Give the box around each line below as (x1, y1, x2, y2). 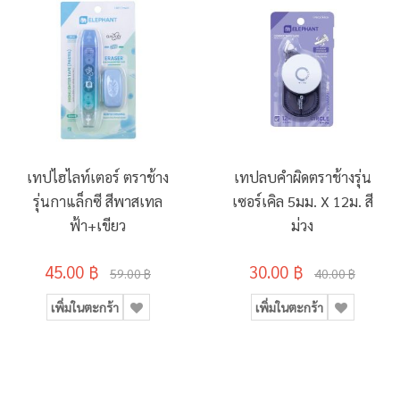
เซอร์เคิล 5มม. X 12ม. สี (231, 191, 373, 211)
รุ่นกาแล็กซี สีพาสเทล (33, 191, 162, 211)
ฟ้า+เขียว (70, 215, 126, 235)
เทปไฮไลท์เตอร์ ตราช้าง (27, 167, 169, 187)
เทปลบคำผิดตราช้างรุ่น (233, 167, 371, 187)
